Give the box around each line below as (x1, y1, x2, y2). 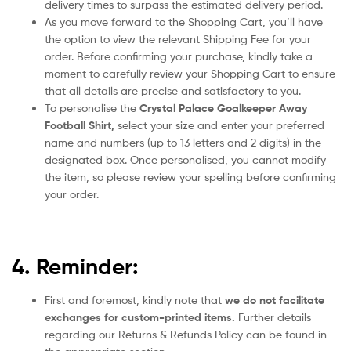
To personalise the (45, 101, 139, 115)
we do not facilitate (225, 292, 324, 307)
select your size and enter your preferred (118, 118, 324, 132)
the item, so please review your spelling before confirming (45, 170, 336, 184)
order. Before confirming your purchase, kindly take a (45, 49, 313, 63)
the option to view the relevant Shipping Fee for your (45, 32, 311, 46)
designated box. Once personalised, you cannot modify (45, 153, 326, 167)
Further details (235, 309, 311, 324)
